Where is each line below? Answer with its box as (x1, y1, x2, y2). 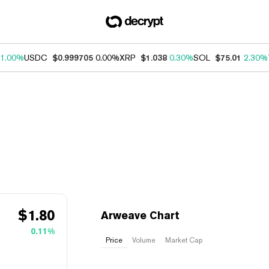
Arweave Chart (101, 209, 180, 222)
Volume (132, 236, 156, 244)
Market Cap (165, 236, 202, 244)
